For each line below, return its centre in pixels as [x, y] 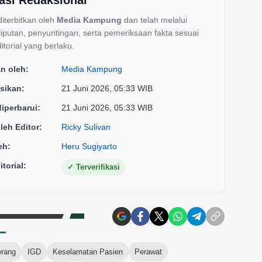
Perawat [148, 251]
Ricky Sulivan [86, 127]
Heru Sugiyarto [89, 146]
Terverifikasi [97, 167]
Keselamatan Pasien [88, 251]
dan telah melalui [154, 20]
